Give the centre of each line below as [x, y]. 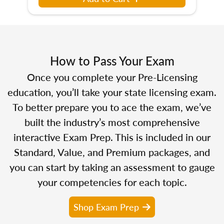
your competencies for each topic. [112, 182]
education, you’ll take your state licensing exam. [112, 92]
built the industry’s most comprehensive [112, 122]
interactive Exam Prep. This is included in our [112, 137]
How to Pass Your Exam [112, 60]
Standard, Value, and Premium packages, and [112, 152]
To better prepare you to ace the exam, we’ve [112, 107]
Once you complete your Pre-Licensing [112, 77]
